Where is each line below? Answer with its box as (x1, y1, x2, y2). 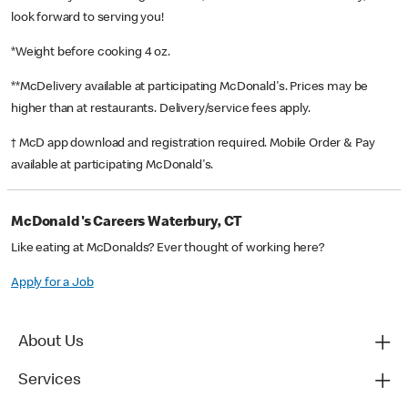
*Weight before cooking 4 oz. (11, 46, 173, 60)
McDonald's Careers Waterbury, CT (11, 216, 243, 231)
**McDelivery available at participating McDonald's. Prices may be (11, 81, 369, 95)
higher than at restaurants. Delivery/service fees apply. (11, 103, 313, 117)
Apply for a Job (11, 277, 94, 291)
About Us (18, 334, 84, 352)
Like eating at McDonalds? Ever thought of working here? (11, 242, 324, 256)
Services (18, 372, 81, 390)
